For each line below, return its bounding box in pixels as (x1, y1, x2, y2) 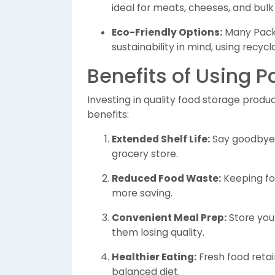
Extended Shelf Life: (112, 133, 210, 145)
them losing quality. (112, 226, 204, 239)
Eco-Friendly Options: (112, 26, 222, 39)
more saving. (112, 187, 172, 199)
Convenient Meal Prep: (112, 211, 227, 224)
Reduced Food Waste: (112, 172, 221, 185)
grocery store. (112, 147, 178, 160)
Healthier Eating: (112, 250, 196, 263)
